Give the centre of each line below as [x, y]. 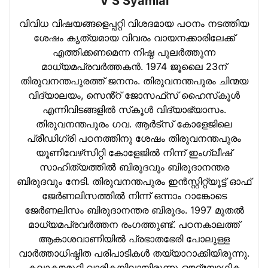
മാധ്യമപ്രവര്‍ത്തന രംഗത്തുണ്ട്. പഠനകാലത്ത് [134, 224]
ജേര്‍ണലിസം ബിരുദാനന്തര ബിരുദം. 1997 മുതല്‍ [134, 210]
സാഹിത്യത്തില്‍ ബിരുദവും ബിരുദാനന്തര [134, 167]
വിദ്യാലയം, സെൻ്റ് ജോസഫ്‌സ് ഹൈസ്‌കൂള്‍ [134, 95]
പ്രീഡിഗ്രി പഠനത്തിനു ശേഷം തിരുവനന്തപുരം [134, 138]
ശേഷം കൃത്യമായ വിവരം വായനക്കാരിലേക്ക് [134, 37]
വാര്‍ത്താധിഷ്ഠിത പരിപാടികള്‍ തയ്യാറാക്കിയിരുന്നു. [134, 253]
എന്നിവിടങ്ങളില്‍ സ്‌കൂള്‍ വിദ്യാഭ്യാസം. [134, 109]
